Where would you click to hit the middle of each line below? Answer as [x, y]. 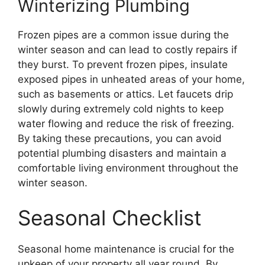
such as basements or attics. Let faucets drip [125, 94]
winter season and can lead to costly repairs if [127, 49]
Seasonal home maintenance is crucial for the [126, 249]
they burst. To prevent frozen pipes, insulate [123, 64]
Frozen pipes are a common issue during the [123, 35]
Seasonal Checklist [110, 218]
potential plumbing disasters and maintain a [122, 153]
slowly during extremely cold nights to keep [121, 109]
